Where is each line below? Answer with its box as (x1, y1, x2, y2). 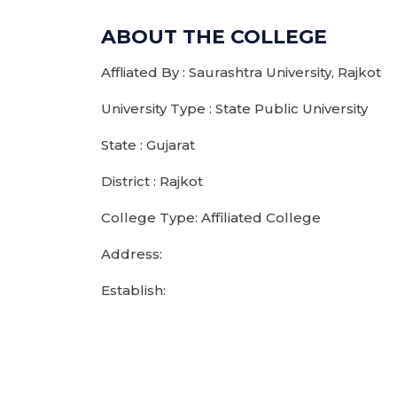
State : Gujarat (101, 136, 195, 153)
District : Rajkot (101, 173, 203, 190)
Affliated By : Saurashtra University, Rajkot (101, 64, 381, 81)
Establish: (101, 282, 166, 299)
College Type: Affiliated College (101, 209, 321, 226)
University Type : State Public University (101, 100, 368, 117)
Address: (101, 245, 162, 262)
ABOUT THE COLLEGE (101, 25, 327, 49)
